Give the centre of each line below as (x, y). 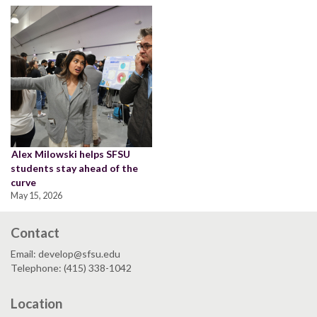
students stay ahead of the (74, 168)
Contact (35, 233)
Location (36, 304)
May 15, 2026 (36, 196)
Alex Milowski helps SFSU (71, 154)
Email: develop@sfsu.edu (65, 254)
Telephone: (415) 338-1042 (71, 268)
